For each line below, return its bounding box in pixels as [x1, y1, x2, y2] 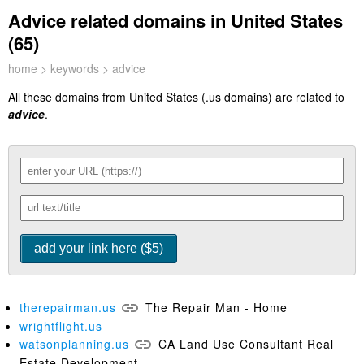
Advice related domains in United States [8, 7, 343, 33]
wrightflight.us [19, 318, 102, 334]
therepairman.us [19, 299, 116, 315]
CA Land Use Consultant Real [158, 336, 334, 352]
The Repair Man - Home [145, 299, 288, 315]
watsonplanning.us [19, 336, 129, 352]
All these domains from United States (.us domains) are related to [8, 89, 344, 105]
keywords [50, 60, 99, 76]
